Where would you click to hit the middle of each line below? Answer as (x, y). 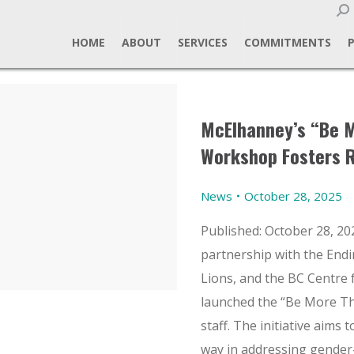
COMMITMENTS (287, 42)
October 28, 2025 (293, 196)
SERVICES (202, 42)
